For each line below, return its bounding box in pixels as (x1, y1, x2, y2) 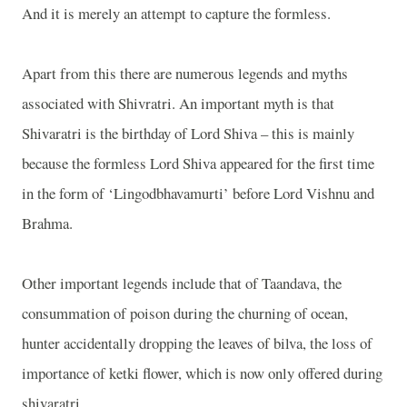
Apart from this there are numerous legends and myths (22, 62, 348, 84)
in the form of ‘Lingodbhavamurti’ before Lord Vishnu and (22, 182, 374, 203)
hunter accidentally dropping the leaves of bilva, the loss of (22, 332, 372, 353)
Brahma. (22, 212, 73, 233)
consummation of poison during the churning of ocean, (22, 302, 348, 323)
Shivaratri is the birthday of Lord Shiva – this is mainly (22, 122, 354, 144)
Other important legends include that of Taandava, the (22, 272, 342, 293)
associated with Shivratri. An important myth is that (22, 92, 334, 114)
